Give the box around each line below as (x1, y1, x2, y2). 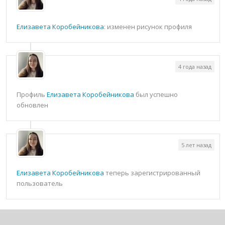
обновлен (17, 100, 48, 109)
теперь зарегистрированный (104, 168, 200, 177)
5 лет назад (181, 141, 211, 149)
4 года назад (178, 63, 211, 70)
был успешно (134, 90, 178, 99)
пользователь (17, 179, 63, 188)
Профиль (17, 90, 47, 99)
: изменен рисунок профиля (104, 22, 192, 31)
